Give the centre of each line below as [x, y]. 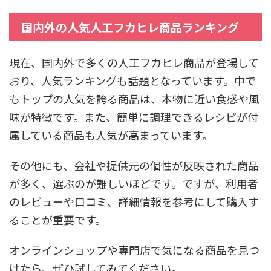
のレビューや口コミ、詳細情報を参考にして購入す [134, 202]
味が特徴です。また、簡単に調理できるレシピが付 [134, 117]
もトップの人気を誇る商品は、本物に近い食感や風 [134, 99]
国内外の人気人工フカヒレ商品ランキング [130, 27]
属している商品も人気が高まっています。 [111, 135]
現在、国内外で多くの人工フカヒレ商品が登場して [134, 63]
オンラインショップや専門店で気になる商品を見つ [134, 250]
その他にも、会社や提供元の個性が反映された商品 [134, 165]
